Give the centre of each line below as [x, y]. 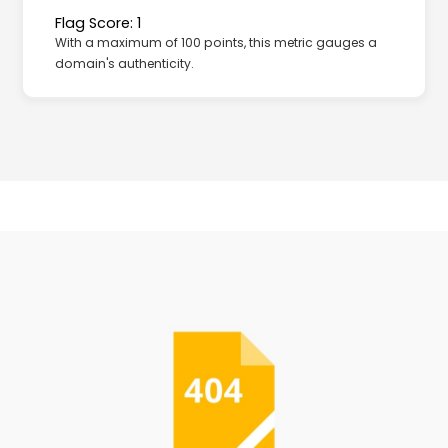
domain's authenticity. [124, 63]
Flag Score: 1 [97, 22]
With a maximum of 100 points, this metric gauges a [215, 42]
